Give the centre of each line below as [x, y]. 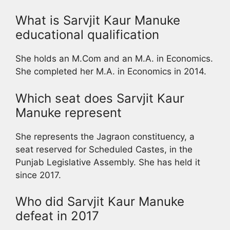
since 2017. [38, 175]
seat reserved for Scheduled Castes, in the [104, 149]
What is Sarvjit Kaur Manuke [98, 21]
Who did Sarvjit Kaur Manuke [100, 202]
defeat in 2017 [57, 216]
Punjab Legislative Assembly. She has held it [108, 162]
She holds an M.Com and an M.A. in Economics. [114, 59]
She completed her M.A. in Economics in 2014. [111, 72]
